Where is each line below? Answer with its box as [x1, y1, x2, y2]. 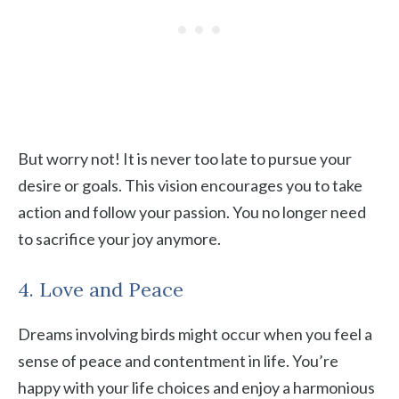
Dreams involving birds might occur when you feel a [18, 324, 372, 344]
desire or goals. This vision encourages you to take [18, 175, 362, 195]
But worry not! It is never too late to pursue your [18, 149, 352, 168]
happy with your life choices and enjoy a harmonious [18, 378, 375, 397]
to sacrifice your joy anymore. [18, 229, 221, 248]
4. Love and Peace [18, 277, 183, 302]
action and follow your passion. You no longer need [18, 202, 366, 222]
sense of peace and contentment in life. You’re [18, 351, 338, 370]
